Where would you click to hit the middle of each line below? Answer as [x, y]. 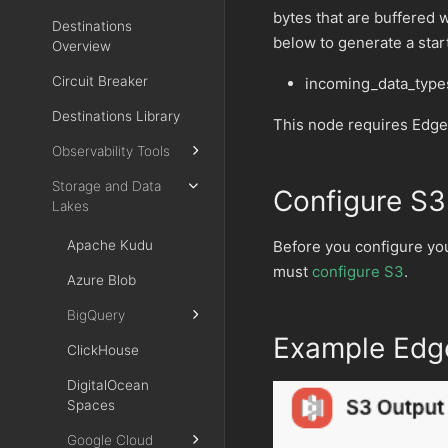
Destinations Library [116, 115]
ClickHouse [103, 350]
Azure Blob [101, 280]
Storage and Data [106, 185]
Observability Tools [111, 150]
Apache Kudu [110, 245]
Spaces [91, 405]
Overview [81, 45]
